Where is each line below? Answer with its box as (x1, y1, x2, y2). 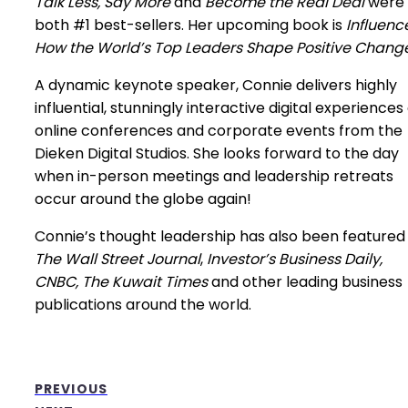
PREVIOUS (35, 379, 107, 398)
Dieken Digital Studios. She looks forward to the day (35, 142, 399, 164)
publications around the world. (35, 293, 251, 315)
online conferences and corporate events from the (35, 119, 403, 141)
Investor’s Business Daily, (207, 248, 382, 270)
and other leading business (208, 270, 403, 292)
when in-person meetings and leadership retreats (35, 165, 393, 187)
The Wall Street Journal (35, 248, 200, 270)
